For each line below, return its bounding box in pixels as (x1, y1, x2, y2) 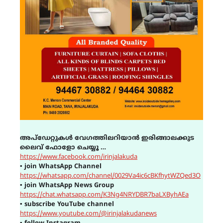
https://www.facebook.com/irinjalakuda (20, 153, 137, 162)
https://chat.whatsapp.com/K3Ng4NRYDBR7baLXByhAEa (20, 191, 189, 200)
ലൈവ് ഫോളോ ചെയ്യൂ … (20, 144, 106, 152)
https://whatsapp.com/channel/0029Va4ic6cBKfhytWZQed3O (20, 172, 201, 181)
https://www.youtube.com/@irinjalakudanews (20, 210, 157, 219)
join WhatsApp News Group (24, 182, 114, 190)
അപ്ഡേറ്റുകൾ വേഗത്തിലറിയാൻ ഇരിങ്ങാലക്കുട (20, 134, 194, 143)
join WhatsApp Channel (24, 163, 102, 171)
